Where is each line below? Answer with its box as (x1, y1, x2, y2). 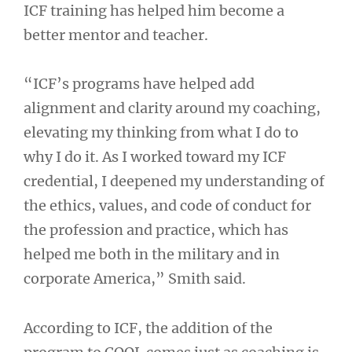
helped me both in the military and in (24, 245, 280, 263)
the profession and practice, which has (24, 221, 288, 239)
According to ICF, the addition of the (24, 318, 273, 337)
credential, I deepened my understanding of (24, 172, 324, 190)
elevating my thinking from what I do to (24, 123, 299, 141)
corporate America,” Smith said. (24, 269, 246, 288)
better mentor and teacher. (24, 25, 208, 44)
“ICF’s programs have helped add (24, 75, 255, 93)
